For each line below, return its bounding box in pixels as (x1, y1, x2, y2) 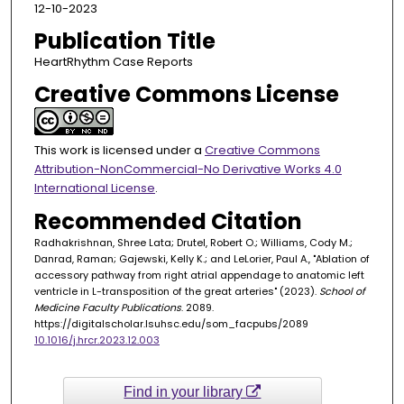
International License (33, 179, 155, 197)
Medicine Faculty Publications (33, 300, 181, 316)
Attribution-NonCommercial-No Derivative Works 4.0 (33, 161, 342, 179)
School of (318, 284, 365, 299)
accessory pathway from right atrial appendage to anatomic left (33, 268, 364, 283)
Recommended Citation (33, 207, 302, 237)
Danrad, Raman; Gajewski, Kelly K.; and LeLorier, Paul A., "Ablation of (33, 252, 370, 267)
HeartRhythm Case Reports (33, 53, 193, 71)
